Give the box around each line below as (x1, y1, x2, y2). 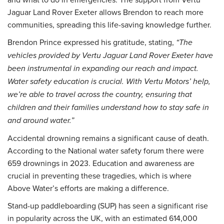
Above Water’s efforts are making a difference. (7, 182, 169, 194)
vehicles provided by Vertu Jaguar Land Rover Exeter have (7, 51, 213, 61)
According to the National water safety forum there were (7, 145, 204, 156)
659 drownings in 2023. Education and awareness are (7, 157, 194, 169)
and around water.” (7, 116, 74, 126)
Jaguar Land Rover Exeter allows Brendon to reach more (7, 6, 203, 18)
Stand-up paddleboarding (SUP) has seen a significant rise (7, 200, 208, 211)
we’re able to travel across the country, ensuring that (7, 90, 192, 100)
